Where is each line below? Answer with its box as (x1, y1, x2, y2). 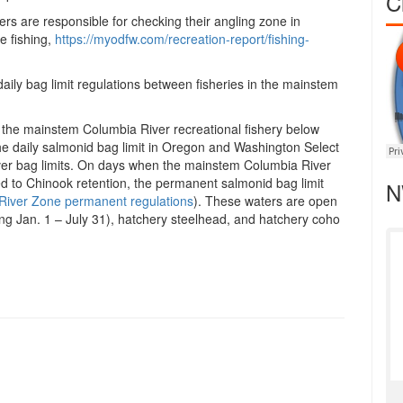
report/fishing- (230, 30, 309, 49)
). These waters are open (193, 192, 337, 210)
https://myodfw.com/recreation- (55, 30, 230, 49)
